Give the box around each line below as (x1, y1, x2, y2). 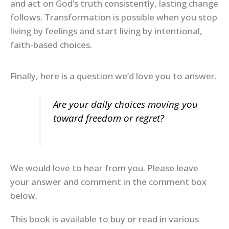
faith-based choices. (10, 39, 92, 51)
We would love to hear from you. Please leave (10, 162, 198, 174)
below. (10, 189, 37, 201)
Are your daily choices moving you (53, 97, 198, 110)
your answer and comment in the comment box (10, 175, 207, 188)
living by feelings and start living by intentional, (10, 25, 202, 37)
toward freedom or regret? (53, 111, 164, 124)
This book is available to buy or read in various (10, 213, 199, 225)
